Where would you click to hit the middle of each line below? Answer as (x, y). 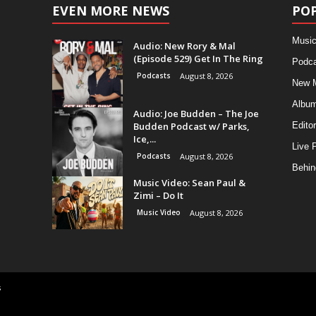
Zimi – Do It (158, 195)
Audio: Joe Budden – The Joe (196, 114)
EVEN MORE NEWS (110, 11)
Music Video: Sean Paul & (189, 183)
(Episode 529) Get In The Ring (198, 59)
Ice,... (144, 139)
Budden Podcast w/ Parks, (191, 126)
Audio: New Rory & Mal (184, 46)
